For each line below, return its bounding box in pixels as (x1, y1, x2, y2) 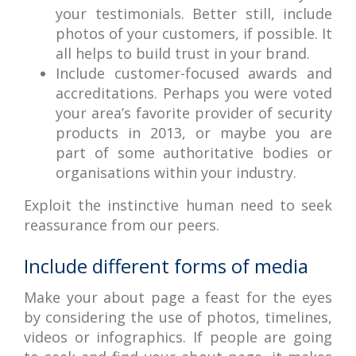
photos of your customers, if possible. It (56, 24, 332, 43)
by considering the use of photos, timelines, (24, 308, 332, 327)
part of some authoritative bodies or (56, 143, 332, 162)
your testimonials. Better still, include (56, 4, 332, 23)
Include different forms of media (24, 253, 308, 279)
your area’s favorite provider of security (56, 103, 332, 122)
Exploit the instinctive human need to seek (24, 195, 332, 215)
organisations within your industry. (56, 163, 296, 182)
